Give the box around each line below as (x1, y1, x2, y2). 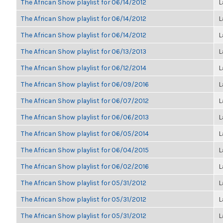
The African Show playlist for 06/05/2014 (21, 129, 149, 137)
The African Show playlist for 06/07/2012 (21, 97, 149, 105)
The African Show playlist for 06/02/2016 (21, 162, 149, 170)
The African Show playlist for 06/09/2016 (21, 80, 149, 88)
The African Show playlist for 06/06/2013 (21, 113, 149, 121)
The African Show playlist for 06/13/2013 (21, 47, 146, 55)
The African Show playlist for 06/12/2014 (21, 64, 146, 72)
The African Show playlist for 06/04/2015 (21, 146, 149, 154)
